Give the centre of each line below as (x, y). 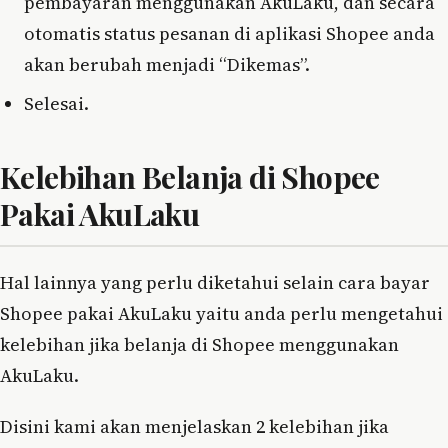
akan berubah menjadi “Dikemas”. (167, 64)
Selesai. (56, 103)
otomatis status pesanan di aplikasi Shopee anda (229, 33)
